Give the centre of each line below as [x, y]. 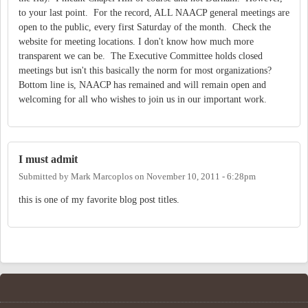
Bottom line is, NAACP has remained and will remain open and [142, 85]
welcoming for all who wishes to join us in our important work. [145, 99]
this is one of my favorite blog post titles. [99, 200]
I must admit [48, 159]
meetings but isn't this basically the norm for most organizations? [146, 70]
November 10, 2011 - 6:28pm [201, 177]
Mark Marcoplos [102, 177]
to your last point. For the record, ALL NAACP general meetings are [154, 12]
